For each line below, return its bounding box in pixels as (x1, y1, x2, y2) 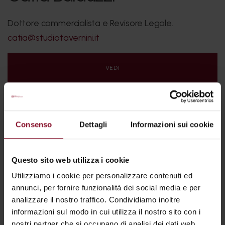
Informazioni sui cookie (130, 120, 213, 129)
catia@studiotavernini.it (8, 32, 99, 43)
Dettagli (79, 120, 107, 129)
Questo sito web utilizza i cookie (12, 155, 130, 164)
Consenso (16, 120, 52, 129)
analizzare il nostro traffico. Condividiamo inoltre (12, 195, 180, 204)
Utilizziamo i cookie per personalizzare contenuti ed (12, 171, 192, 180)
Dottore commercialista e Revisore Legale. (8, 18, 173, 28)
